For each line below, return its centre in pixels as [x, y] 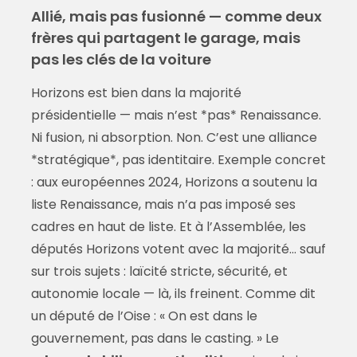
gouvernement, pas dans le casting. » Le [155, 339]
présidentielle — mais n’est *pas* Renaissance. [176, 116]
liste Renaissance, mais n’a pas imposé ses [163, 205]
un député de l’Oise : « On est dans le [144, 316]
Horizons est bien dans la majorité [136, 93]
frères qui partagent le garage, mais [165, 38]
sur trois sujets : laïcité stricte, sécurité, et [159, 272]
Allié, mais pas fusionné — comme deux [176, 17]
